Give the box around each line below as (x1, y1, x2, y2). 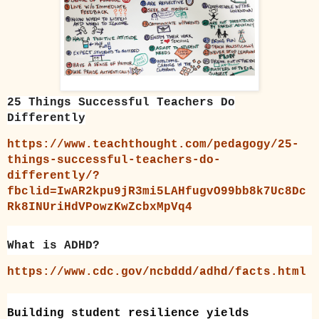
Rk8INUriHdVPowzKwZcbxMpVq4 (7, 201, 192, 214)
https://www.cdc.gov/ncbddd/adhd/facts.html (7, 266, 306, 279)
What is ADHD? (7, 239, 100, 253)
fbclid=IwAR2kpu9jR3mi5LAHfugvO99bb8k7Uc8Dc (7, 185, 306, 199)
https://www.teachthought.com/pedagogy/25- (7, 138, 299, 152)
